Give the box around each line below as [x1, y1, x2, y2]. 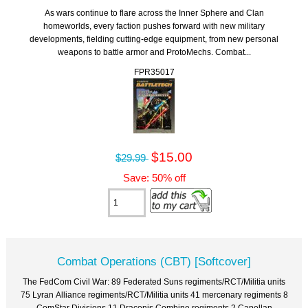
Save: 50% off [122, 172, 186, 184]
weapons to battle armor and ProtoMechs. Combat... [57, 47, 251, 56]
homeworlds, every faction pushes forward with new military [43, 21, 265, 30]
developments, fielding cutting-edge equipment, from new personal [30, 34, 278, 43]
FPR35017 [133, 67, 175, 76]
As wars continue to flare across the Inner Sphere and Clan [44, 8, 264, 17]
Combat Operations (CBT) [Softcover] [57, 254, 251, 268]
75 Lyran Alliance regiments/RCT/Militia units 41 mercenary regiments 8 [20, 289, 288, 299]
